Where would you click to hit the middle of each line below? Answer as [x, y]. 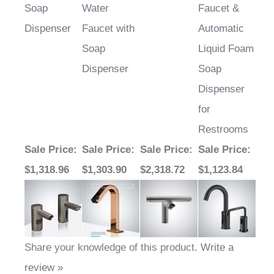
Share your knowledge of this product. [113, 234]
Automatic [221, 15]
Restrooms [223, 116]
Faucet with [108, 15]
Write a [217, 234]
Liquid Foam [226, 35]
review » [44, 254]
